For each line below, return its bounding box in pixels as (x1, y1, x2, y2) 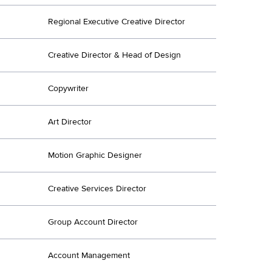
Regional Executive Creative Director (48, 16, 185, 27)
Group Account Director (48, 216, 138, 228)
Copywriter (48, 83, 89, 94)
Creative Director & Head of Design (48, 49, 181, 61)
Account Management (48, 250, 130, 261)
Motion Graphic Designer (48, 149, 142, 161)
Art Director (48, 116, 92, 127)
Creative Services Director (48, 183, 146, 194)
